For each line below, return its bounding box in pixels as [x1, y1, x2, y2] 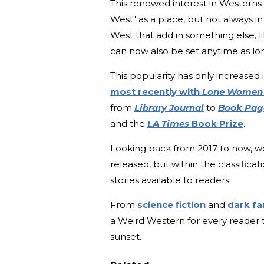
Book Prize [192, 117, 243, 129]
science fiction [137, 199, 206, 210]
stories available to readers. [110, 174, 231, 186]
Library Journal [134, 101, 204, 113]
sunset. [110, 230, 144, 242]
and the [110, 117, 145, 129]
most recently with [110, 85, 202, 97]
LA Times [147, 117, 192, 129]
